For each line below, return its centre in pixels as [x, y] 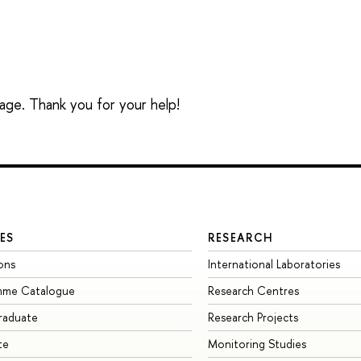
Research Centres [253, 290]
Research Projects [253, 317]
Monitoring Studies [257, 343]
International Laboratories [274, 263]
